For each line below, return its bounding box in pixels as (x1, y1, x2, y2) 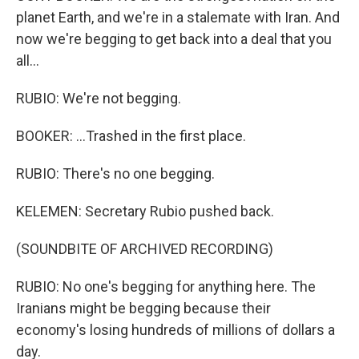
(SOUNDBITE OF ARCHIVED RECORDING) (16, 240, 273, 257)
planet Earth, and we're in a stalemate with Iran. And (16, 9, 340, 26)
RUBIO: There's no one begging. (16, 165, 215, 182)
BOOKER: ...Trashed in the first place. (16, 127, 246, 144)
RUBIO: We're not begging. (16, 90, 181, 107)
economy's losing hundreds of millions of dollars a (16, 321, 335, 338)
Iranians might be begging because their (16, 300, 271, 317)
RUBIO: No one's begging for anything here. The (16, 278, 316, 295)
